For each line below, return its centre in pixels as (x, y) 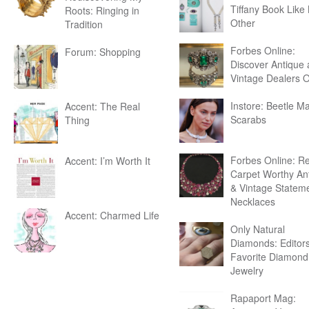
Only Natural (258, 229)
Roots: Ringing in (102, 10)
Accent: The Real (102, 106)
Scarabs (248, 119)
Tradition (84, 24)
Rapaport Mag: (263, 298)
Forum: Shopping (103, 52)
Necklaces (253, 201)
